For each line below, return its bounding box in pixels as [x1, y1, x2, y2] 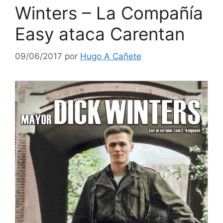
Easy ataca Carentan [15, 23, 185, 45]
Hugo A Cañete [80, 51, 141, 61]
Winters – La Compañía [15, 2, 203, 24]
